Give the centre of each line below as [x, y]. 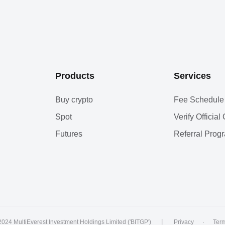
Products [75, 76]
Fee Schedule [199, 100]
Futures [69, 134]
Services [192, 76]
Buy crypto [74, 100]
